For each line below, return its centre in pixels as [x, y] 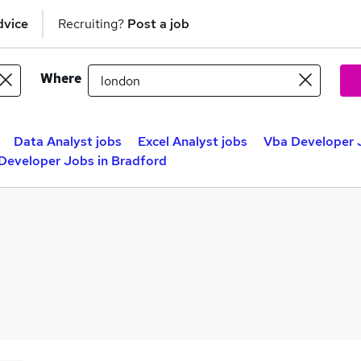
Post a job [158, 23]
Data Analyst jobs [68, 141]
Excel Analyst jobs [193, 141]
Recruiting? [93, 23]
